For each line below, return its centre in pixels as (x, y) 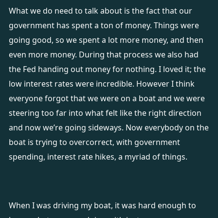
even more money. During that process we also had (103, 54)
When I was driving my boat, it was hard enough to (102, 205)
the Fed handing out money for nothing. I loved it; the (107, 69)
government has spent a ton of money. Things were (104, 25)
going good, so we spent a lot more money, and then (106, 40)
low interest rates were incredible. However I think (101, 84)
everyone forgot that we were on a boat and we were (107, 98)
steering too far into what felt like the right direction (105, 113)
